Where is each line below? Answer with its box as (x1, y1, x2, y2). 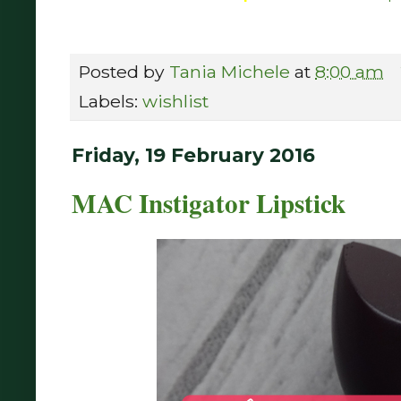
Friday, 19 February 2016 (72, 142, 315, 166)
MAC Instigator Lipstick (72, 183, 346, 222)
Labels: (79, 90, 142, 112)
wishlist (142, 90, 209, 112)
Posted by (79, 60, 169, 82)
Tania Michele (169, 60, 290, 82)
